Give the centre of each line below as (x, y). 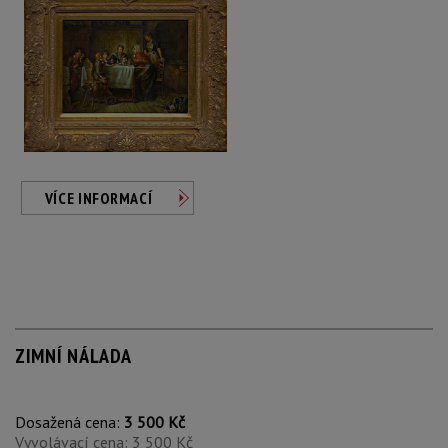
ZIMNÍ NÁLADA (73, 356)
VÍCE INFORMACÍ (98, 198)
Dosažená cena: (69, 422)
